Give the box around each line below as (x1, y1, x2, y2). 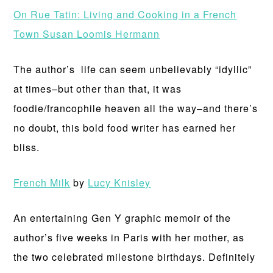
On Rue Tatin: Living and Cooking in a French (13, 7, 237, 21)
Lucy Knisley (88, 175, 151, 190)
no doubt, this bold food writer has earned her (13, 121, 236, 135)
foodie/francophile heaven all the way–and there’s (13, 101, 258, 115)
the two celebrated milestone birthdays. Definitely (13, 250, 256, 264)
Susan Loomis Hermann (43, 27, 160, 41)
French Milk (13, 175, 71, 190)
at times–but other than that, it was (13, 82, 182, 96)
